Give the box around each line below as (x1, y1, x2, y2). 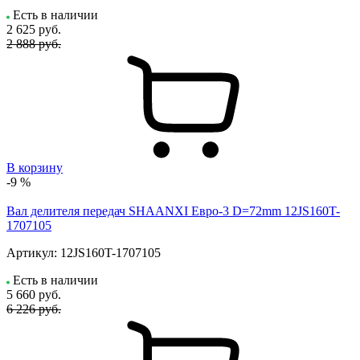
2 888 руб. (6, 36, 61, 51)
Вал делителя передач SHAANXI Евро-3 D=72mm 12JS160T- (6, 203, 340, 218)
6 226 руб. (6, 301, 61, 316)
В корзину (6, 160, 63, 174)
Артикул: (6, 245, 57, 260)
